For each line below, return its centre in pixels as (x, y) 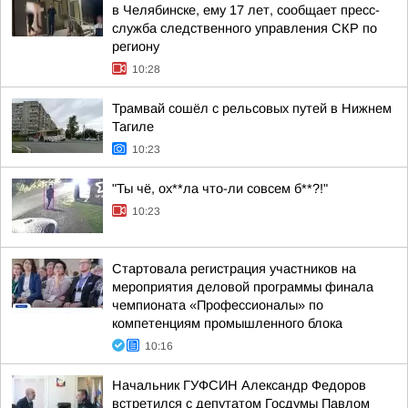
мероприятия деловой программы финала (243, 287)
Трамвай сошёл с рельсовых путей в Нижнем (252, 108)
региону (136, 46)
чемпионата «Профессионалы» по (218, 305)
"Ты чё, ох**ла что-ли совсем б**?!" (220, 189)
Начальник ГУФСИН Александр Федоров (239, 385)
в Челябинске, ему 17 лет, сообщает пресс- (246, 10)
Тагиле (133, 127)
